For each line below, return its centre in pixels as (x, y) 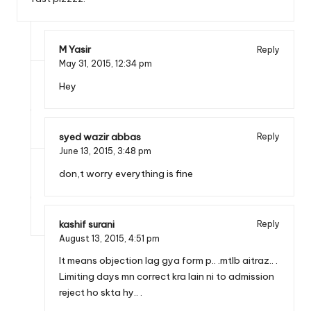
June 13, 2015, (88, 151)
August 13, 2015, (94, 238)
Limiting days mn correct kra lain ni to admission (167, 277)
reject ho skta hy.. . (101, 293)
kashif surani (87, 224)
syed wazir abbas (100, 136)
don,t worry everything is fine (126, 173)
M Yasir (75, 50)
